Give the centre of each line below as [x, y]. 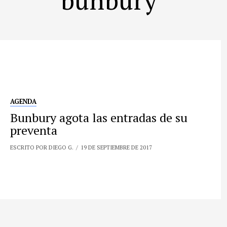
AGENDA [24, 102]
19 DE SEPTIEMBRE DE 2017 [117, 147]
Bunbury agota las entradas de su [99, 118]
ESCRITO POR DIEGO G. [42, 147]
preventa [34, 130]
